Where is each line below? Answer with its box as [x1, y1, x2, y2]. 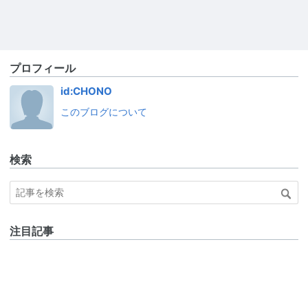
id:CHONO [60, 85, 112, 98]
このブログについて [60, 106, 147, 118]
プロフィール [10, 60, 76, 75]
